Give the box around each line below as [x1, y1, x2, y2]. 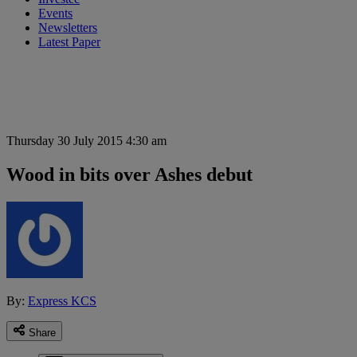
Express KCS [28, 294, 96, 308]
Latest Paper [38, 35, 100, 49]
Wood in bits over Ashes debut [6, 164, 253, 186]
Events [38, 6, 73, 21]
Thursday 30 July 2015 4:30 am [6, 134, 167, 148]
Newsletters [38, 21, 97, 35]
